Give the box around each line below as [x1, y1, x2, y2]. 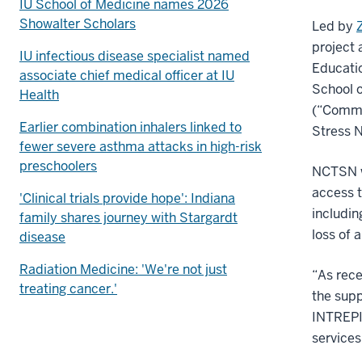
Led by [312, 17, 356, 35]
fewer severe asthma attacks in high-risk [19, 137, 262, 155]
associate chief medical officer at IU [19, 66, 234, 84]
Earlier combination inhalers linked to [19, 118, 242, 136]
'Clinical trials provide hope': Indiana [19, 189, 235, 207]
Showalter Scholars [19, 15, 136, 32]
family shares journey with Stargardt [19, 208, 238, 226]
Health [19, 86, 59, 103]
